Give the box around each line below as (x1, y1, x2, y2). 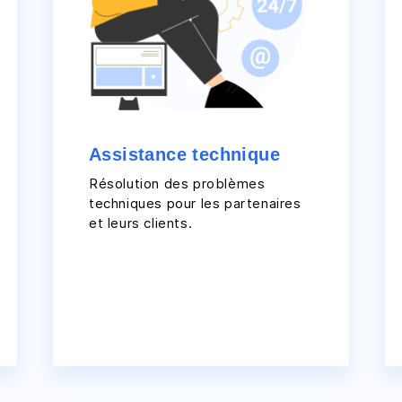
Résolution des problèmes (89, 174, 266, 192)
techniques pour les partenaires (89, 194, 301, 212)
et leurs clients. (89, 214, 193, 232)
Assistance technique (89, 144, 280, 164)
